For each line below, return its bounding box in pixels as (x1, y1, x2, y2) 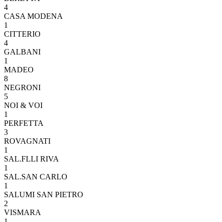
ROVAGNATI (4, 136, 51, 145)
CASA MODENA (4, 11, 63, 20)
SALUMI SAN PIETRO (4, 190, 83, 199)
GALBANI (4, 47, 41, 56)
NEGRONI (4, 83, 41, 92)
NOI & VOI (4, 101, 43, 110)
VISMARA (4, 208, 41, 217)
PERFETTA (4, 118, 44, 127)
